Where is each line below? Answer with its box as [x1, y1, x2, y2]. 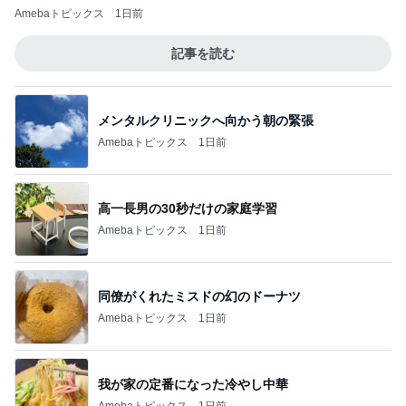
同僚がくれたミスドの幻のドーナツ [98, 288, 301, 304]
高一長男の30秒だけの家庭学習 [98, 200, 277, 216]
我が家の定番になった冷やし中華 [98, 376, 288, 391]
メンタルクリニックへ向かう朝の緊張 [98, 112, 314, 128]
